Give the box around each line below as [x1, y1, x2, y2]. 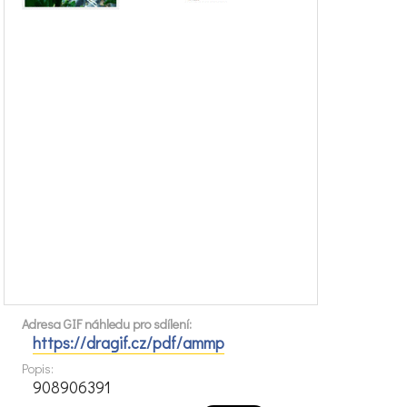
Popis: [22, 360, 54, 378]
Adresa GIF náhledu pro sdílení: [22, 315, 192, 333]
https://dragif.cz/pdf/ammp [33, 333, 225, 354]
